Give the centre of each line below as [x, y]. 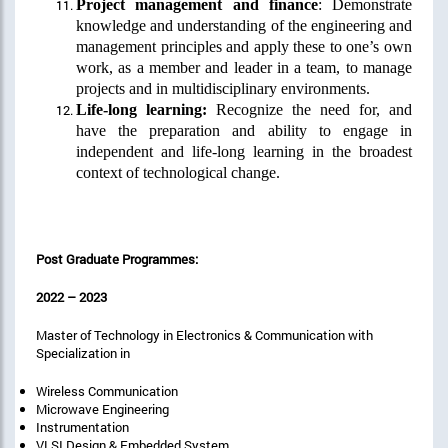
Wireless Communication [107, 390]
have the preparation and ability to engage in [244, 130]
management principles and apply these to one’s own [244, 46]
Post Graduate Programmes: [117, 258]
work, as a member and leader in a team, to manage [244, 67]
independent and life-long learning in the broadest [244, 151]
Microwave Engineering [102, 408]
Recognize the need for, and [309, 109]
